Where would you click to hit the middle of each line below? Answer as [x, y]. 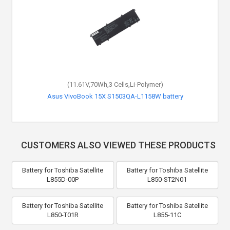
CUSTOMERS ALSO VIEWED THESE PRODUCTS [118, 145]
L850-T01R [63, 215]
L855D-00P [63, 179]
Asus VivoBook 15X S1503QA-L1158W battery [115, 96]
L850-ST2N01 [167, 179]
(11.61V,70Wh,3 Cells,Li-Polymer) [115, 84]
